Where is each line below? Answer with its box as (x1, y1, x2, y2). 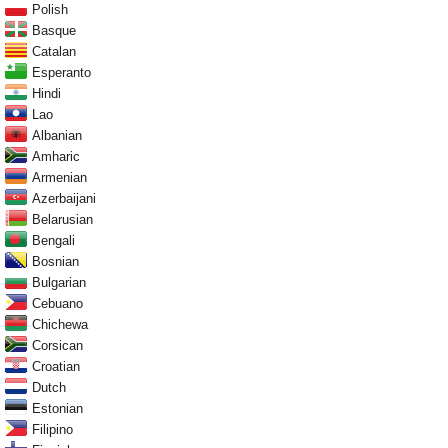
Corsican (32, 338, 83, 354)
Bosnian (32, 254, 79, 270)
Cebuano (32, 296, 83, 312)
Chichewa (32, 317, 88, 333)
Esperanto (32, 65, 91, 81)
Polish (32, 2, 68, 18)
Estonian (32, 401, 83, 417)
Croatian (32, 359, 80, 375)
